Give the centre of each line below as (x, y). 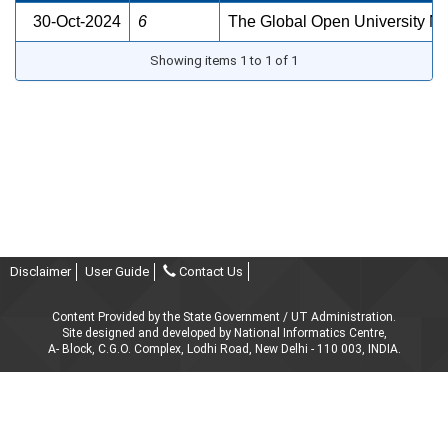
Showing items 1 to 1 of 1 (224, 61)
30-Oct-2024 (77, 22)
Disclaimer (40, 271)
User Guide (117, 271)
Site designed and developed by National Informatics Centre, (224, 332)
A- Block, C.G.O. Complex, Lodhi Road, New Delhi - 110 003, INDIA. (224, 348)
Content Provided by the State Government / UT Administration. (224, 316)
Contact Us (209, 271)
